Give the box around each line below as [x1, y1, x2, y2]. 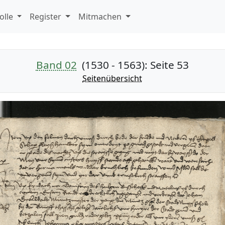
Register [30, 11, 64, 22]
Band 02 [36, 58, 77, 72]
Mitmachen [78, 11, 124, 22]
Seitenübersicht [82, 73, 143, 84]
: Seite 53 [144, 58, 189, 72]
